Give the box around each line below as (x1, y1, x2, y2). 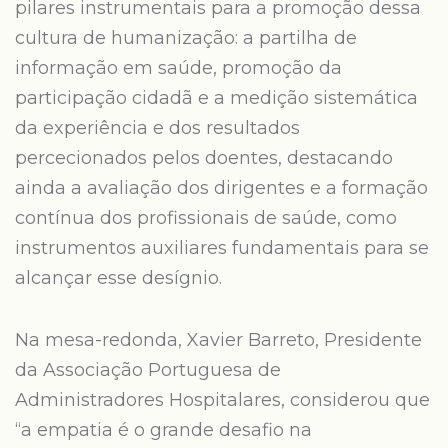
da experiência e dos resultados (15, 117, 300, 139)
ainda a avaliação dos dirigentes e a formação (15, 177, 428, 199)
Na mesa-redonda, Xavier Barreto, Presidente (15, 329, 422, 351)
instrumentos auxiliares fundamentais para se (15, 237, 429, 259)
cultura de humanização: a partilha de (15, 27, 357, 49)
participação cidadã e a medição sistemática (15, 87, 418, 109)
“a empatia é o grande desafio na (15, 419, 312, 441)
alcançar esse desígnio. (15, 267, 222, 289)
